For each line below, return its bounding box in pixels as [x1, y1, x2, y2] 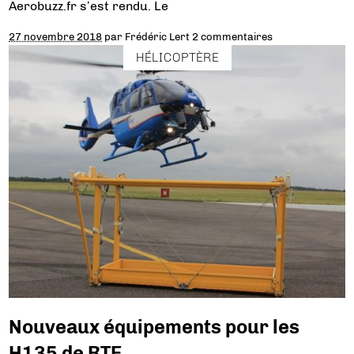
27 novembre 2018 [9, 30, 103, 43]
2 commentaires [192, 30, 273, 43]
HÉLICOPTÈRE [135, 49, 219, 65]
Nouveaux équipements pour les [9, 314, 300, 338]
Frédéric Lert [125, 30, 190, 43]
